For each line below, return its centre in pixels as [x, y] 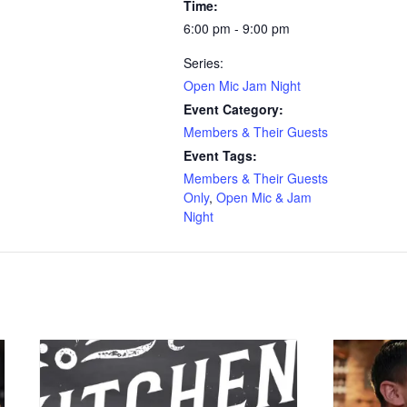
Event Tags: [220, 156]
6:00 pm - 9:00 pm [237, 29]
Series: [203, 63]
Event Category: [233, 109]
